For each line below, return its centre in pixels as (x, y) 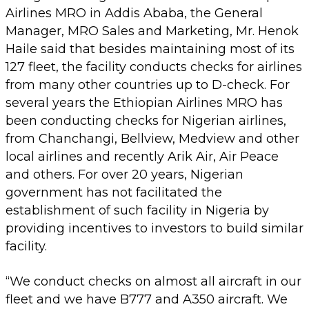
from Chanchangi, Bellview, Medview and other (152, 138)
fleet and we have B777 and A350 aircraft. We (147, 299)
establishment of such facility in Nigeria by (137, 210)
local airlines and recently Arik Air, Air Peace (142, 156)
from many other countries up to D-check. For (148, 84)
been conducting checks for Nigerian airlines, (146, 120)
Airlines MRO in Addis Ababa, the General (134, 13)
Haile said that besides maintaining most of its (150, 49)
